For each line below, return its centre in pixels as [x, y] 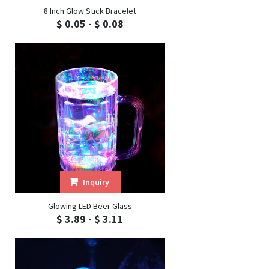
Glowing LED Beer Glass [90, 206]
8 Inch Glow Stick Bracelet [90, 11]
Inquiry [96, 182]
